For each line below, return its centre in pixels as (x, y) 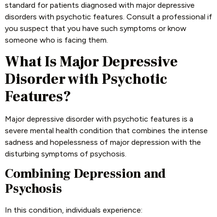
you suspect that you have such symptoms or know (96, 29)
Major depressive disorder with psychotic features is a (99, 119)
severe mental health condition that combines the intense (106, 130)
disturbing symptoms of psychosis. (66, 154)
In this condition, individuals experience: (74, 210)
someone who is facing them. (56, 40)
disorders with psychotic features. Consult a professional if (108, 17)
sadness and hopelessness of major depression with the (103, 142)
